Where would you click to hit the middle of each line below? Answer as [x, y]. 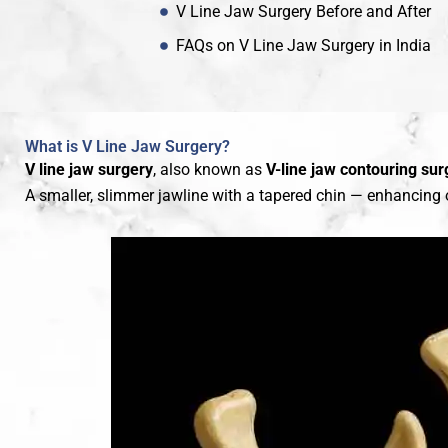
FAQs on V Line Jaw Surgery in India [303, 46]
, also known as [209, 170]
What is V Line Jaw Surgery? [127, 147]
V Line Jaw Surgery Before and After [303, 12]
